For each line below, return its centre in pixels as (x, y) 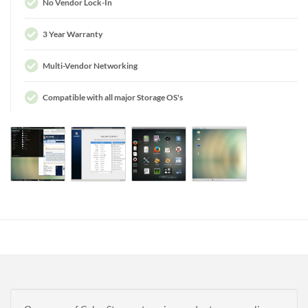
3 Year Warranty (73, 34)
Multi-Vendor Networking (90, 66)
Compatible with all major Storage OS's (113, 98)
